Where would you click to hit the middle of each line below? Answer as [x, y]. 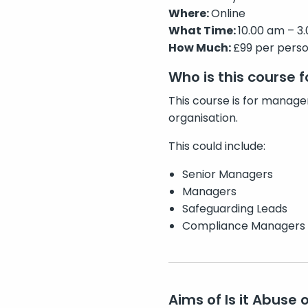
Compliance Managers [243, 226]
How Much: [200, 48]
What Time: [203, 31]
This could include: [217, 146]
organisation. [203, 118]
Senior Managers [227, 175]
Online [228, 14]
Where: [189, 14]
